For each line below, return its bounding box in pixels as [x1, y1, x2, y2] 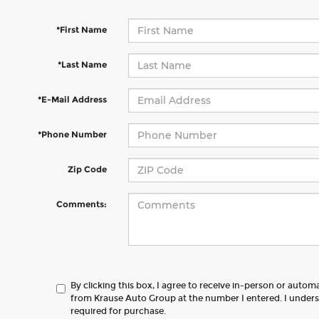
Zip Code [67, 164, 107, 174]
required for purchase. [70, 306, 167, 316]
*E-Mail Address [37, 94, 107, 105]
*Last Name [57, 59, 107, 70]
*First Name [56, 24, 107, 35]
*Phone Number [37, 129, 107, 140]
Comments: [56, 199, 107, 209]
